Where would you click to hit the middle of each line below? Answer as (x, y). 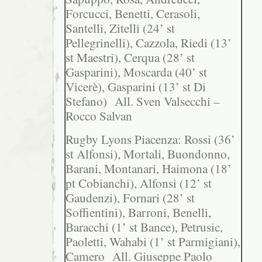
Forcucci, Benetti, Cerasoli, (133, 14)
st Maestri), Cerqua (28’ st (130, 58)
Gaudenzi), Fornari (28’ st (130, 197)
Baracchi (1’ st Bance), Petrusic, (144, 227)
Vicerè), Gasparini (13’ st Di (136, 87)
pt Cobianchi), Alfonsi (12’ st (139, 183)
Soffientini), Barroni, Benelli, (138, 212)
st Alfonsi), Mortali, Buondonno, (148, 154)
